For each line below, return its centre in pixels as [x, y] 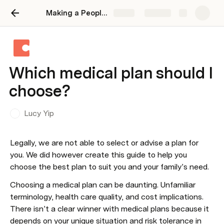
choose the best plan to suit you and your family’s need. [110, 167]
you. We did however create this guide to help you [98, 155]
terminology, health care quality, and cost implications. [107, 197]
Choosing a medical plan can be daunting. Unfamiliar [103, 185]
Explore [158, 14]
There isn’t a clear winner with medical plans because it [109, 209]
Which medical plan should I [111, 73]
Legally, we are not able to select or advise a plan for [104, 143]
